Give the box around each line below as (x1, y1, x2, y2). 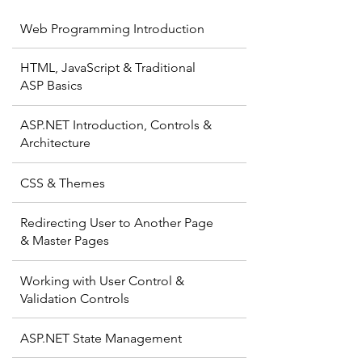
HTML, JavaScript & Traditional (20, 60, 196, 75)
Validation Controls (20, 291, 129, 306)
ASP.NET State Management (20, 330, 182, 346)
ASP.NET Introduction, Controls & (20, 117, 212, 133)
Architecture (20, 135, 90, 150)
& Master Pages (20, 233, 109, 248)
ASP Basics (20, 78, 82, 93)
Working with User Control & (20, 273, 184, 288)
